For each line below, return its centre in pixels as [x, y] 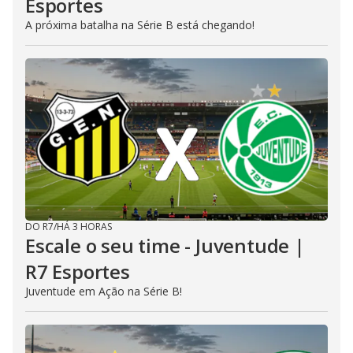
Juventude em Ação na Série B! [104, 291]
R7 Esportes [78, 271]
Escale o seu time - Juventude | [165, 245]
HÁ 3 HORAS [84, 227]
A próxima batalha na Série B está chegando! [140, 25]
